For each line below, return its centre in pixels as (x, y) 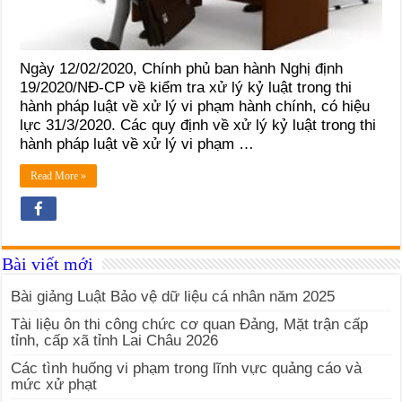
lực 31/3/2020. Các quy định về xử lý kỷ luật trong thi (198, 125)
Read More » (59, 175)
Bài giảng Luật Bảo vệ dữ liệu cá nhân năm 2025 (173, 296)
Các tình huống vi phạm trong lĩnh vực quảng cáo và (187, 368)
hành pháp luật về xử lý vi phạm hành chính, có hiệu (195, 106)
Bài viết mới (48, 263)
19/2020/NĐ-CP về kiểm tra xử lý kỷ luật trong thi (186, 87)
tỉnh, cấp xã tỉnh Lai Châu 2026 (115, 340)
